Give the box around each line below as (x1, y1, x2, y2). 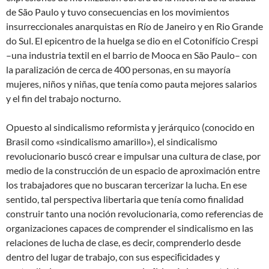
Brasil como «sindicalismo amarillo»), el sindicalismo (6, 135, 217, 147)
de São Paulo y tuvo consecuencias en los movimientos (6, 5, 229, 17)
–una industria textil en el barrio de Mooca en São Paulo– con (6, 49, 257, 61)
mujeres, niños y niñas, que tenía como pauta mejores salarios (6, 77, 257, 89)
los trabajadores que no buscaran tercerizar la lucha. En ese (6, 178, 247, 190)
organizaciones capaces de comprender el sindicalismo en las (6, 222, 253, 234)
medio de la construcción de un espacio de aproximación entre (6, 164, 260, 176)
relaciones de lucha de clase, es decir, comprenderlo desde (6, 236, 241, 248)
